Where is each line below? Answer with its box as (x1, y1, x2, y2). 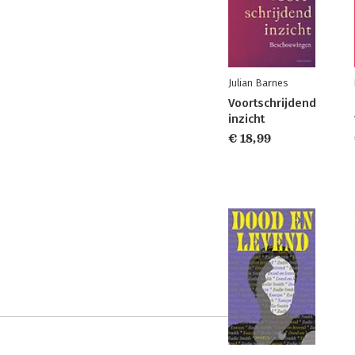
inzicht (228, 112, 265, 126)
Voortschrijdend (228, 96, 316, 110)
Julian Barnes (228, 77, 288, 89)
